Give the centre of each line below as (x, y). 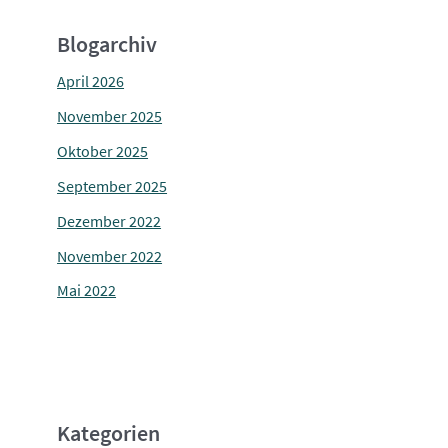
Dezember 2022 (109, 221)
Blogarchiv (107, 44)
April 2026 (91, 82)
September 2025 (112, 186)
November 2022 (110, 256)
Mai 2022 (87, 291)
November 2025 (110, 117)
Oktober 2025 (103, 151)
